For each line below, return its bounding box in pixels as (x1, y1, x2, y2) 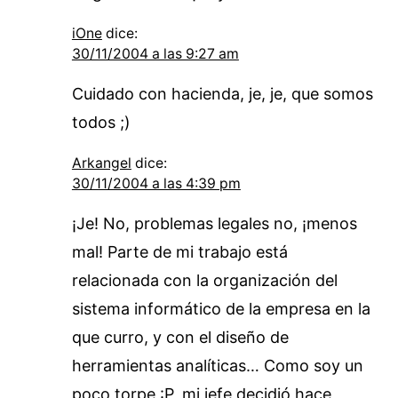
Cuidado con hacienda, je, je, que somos (71, 84, 373, 103)
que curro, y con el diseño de (71, 327, 289, 346)
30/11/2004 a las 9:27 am (71, 44, 239, 62)
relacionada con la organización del (71, 270, 338, 290)
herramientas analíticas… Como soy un (71, 355, 363, 375)
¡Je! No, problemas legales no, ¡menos (71, 213, 357, 233)
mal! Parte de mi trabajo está (71, 242, 288, 261)
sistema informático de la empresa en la (71, 298, 370, 318)
